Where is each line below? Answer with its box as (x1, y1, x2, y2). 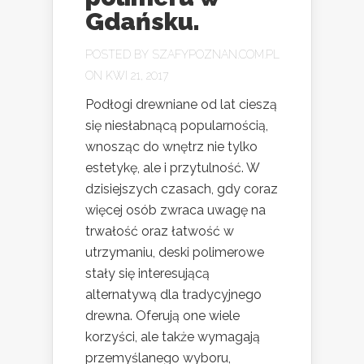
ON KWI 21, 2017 (85, 69, 168, 83)
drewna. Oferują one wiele (85, 308, 240, 324)
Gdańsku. (85, 7, 200, 37)
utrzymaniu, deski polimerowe (85, 245, 264, 261)
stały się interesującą (85, 266, 210, 282)
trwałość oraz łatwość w (85, 223, 234, 240)
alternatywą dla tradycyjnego (85, 287, 262, 303)
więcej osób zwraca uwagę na (85, 202, 266, 219)
